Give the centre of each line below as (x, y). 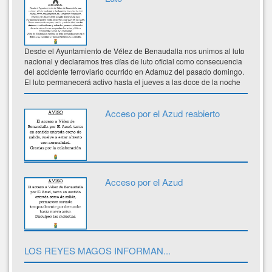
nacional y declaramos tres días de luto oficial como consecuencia (133, 61)
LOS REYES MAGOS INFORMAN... (97, 251)
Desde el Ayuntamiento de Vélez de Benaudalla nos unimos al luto (134, 51)
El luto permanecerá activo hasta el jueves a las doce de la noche (132, 82)
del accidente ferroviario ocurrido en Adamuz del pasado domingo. (134, 72)
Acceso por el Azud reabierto (162, 114)
